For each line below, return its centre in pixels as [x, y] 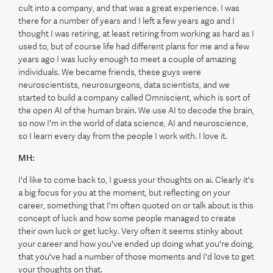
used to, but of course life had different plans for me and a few [134, 46]
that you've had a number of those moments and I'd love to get [136, 257]
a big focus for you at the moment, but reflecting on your [124, 193]
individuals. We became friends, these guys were [110, 72]
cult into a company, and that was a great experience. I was [129, 8]
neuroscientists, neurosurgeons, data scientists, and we [124, 85]
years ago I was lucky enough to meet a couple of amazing [127, 59]
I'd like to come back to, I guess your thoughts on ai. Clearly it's [136, 180]
